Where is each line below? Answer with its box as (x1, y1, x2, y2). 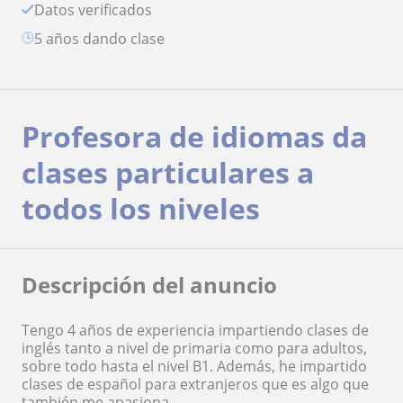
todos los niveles (22, 188, 260, 228)
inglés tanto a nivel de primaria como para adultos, (22, 337, 367, 358)
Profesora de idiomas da (22, 116, 367, 156)
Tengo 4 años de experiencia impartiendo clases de (22, 319, 369, 340)
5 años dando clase (42, 28, 165, 49)
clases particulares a (22, 152, 314, 192)
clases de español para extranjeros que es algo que (22, 373, 369, 394)
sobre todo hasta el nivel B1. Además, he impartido (22, 355, 367, 376)
